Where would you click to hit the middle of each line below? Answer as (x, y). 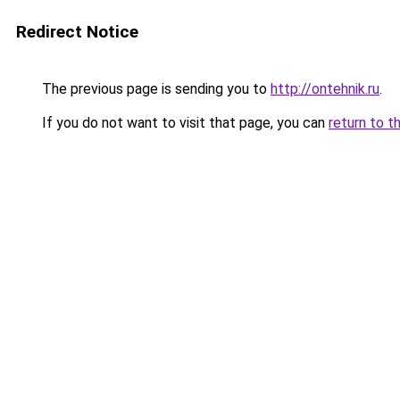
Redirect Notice (77, 32)
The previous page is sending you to (154, 89)
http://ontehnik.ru (325, 89)
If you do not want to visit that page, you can (183, 123)
